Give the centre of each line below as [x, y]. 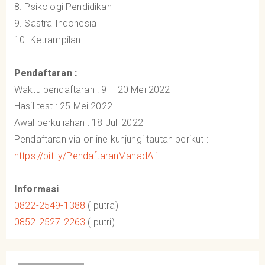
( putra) [102, 205]
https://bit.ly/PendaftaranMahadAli [86, 156]
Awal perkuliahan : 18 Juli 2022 [79, 122]
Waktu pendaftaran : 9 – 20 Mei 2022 [92, 89]
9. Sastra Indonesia [56, 23]
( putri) [100, 222]
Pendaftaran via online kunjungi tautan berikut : [111, 139]
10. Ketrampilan [48, 40]
